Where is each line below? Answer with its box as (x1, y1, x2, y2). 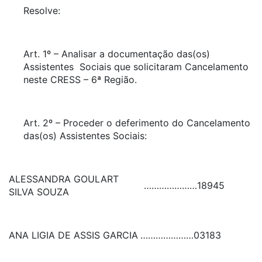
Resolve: (23, 5, 60, 16)
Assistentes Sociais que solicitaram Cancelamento (23, 61, 249, 73)
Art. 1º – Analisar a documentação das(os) (23, 48, 210, 60)
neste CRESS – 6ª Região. (23, 74, 137, 85)
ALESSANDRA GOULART (9, 173, 119, 185)
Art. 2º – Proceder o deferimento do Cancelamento (23, 117, 250, 129)
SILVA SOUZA (9, 186, 69, 198)
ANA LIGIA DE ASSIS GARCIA (9, 229, 138, 241)
